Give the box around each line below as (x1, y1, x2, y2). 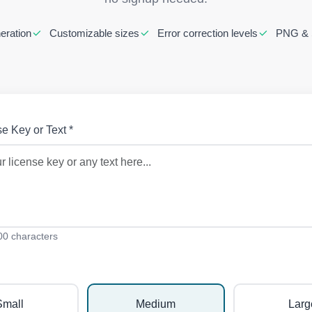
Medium (136, 298, 176, 310)
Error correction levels (155, 27, 258, 39)
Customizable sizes (47, 27, 139, 39)
